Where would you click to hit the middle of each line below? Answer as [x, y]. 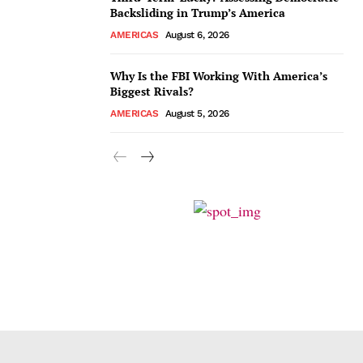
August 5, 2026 [197, 113]
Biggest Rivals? [152, 91]
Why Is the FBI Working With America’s [219, 76]
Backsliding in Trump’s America [198, 13]
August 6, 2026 [197, 35]
